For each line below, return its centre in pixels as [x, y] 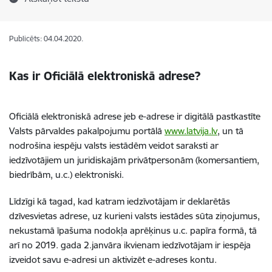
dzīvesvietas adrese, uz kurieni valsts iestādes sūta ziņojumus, [134, 216]
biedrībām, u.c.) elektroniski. [66, 175]
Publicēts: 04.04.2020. [46, 39]
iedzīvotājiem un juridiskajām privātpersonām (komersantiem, [134, 160]
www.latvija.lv [191, 131]
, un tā [230, 131]
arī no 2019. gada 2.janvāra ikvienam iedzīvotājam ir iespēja [130, 245]
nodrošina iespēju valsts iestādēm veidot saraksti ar [114, 145]
